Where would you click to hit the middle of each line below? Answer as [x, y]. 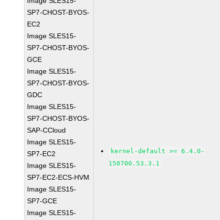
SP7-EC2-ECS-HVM [58, 177]
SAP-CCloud [47, 130]
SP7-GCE [42, 201]
